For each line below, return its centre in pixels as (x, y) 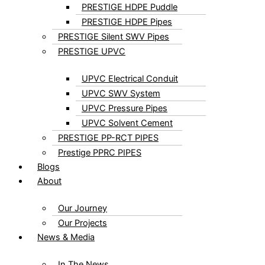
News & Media (66, 237)
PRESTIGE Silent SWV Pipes (114, 36)
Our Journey (83, 208)
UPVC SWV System (121, 93)
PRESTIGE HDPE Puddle (130, 7)
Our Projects (83, 223)
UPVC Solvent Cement (127, 123)
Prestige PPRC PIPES (100, 152)
